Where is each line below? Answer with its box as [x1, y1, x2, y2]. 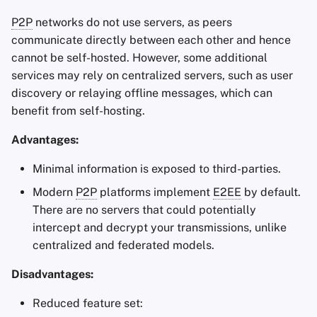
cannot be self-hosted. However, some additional [11, 51, 267, 64]
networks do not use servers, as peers [33, 16, 232, 29]
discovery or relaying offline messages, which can [11, 86, 272, 100]
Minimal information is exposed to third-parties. [33, 162, 281, 175]
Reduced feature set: [33, 296, 143, 310]
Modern [33, 185, 76, 199]
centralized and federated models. [33, 238, 214, 252]
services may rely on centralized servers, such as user [11, 69, 293, 82]
